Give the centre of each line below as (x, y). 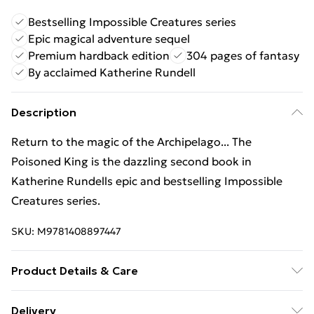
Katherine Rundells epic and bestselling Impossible (147, 181)
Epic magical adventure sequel (109, 39)
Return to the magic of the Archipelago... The (131, 142)
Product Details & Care (75, 271)
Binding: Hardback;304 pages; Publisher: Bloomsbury (153, 300)
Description (44, 112)
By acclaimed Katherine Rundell (112, 72)
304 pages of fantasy (243, 55)
